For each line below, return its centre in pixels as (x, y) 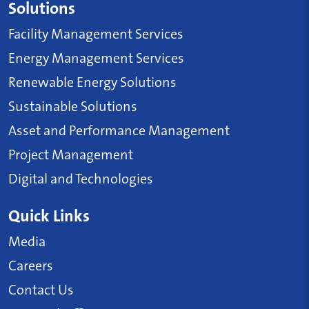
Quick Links (49, 216)
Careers (31, 266)
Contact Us (41, 290)
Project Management (71, 154)
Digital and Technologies (81, 179)
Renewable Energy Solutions (92, 82)
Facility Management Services (96, 34)
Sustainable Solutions (73, 106)
